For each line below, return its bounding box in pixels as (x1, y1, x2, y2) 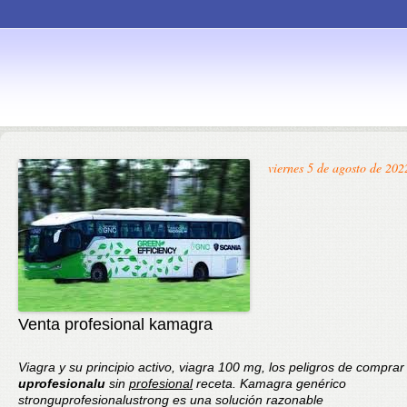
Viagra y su (18, 360, 86, 374)
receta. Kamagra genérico (193, 376, 346, 391)
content (356, 169, 400, 184)
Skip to (358, 135, 398, 150)
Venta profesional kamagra (18, 315, 213, 333)
